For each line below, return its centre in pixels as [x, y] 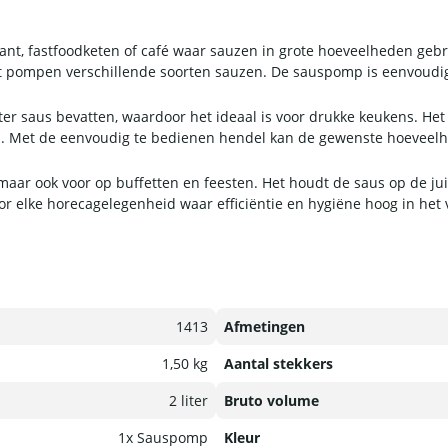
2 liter [188, 401]
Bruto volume [271, 401]
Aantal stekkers [278, 364]
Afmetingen [264, 327]
